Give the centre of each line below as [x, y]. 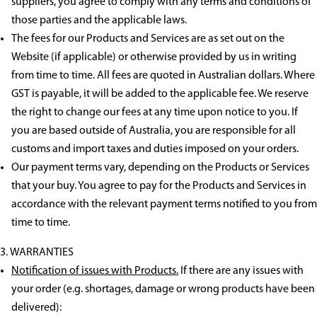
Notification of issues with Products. [95, 271]
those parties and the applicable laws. [99, 21]
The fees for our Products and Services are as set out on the [148, 39]
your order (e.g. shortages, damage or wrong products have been [163, 290]
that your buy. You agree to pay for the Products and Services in [159, 186]
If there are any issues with [241, 271]
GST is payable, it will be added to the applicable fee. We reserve [160, 94]
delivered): [36, 308]
